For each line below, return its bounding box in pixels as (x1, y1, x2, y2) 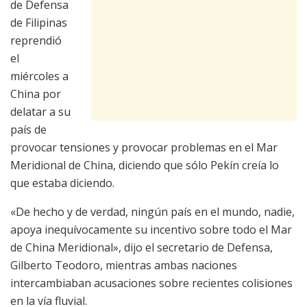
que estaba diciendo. (10, 175, 114, 191)
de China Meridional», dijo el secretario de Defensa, (10, 239, 273, 255)
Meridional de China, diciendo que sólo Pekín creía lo (10, 157, 279, 173)
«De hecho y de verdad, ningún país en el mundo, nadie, (10, 204, 295, 219)
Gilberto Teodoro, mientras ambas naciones (10, 257, 237, 273)
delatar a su (10, 103, 71, 119)
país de (10, 121, 47, 137)
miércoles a (10, 68, 69, 84)
